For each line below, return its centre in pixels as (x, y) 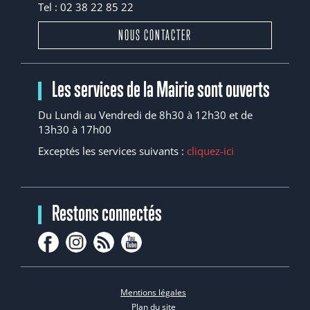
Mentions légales (153, 292)
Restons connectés (107, 213)
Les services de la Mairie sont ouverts (161, 89)
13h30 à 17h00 (75, 129)
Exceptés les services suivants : (112, 151)
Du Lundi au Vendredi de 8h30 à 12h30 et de (145, 115)
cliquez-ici (210, 151)
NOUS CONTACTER (155, 35)
